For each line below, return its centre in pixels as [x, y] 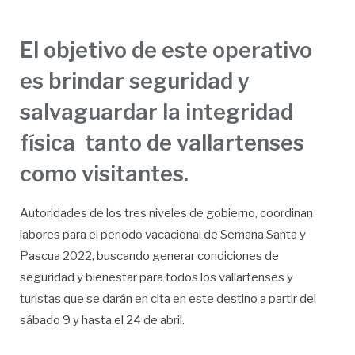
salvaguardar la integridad [157, 113]
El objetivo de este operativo [166, 51]
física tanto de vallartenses [162, 143]
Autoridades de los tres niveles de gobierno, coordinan [166, 214]
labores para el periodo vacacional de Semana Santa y [163, 235]
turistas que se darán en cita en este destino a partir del [168, 299]
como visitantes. [104, 174]
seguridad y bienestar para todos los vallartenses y [157, 278]
